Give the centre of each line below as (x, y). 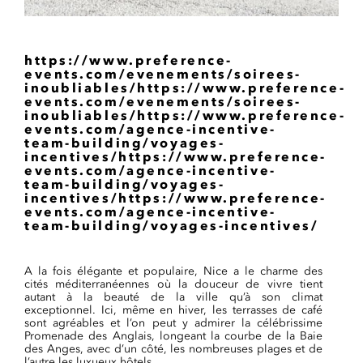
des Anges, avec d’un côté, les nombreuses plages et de (173, 349)
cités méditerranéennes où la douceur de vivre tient (173, 284)
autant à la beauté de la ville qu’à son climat (173, 297)
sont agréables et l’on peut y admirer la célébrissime (173, 323)
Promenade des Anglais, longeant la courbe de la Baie (173, 336)
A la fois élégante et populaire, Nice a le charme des (173, 271)
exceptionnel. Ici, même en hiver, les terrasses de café (173, 310)
